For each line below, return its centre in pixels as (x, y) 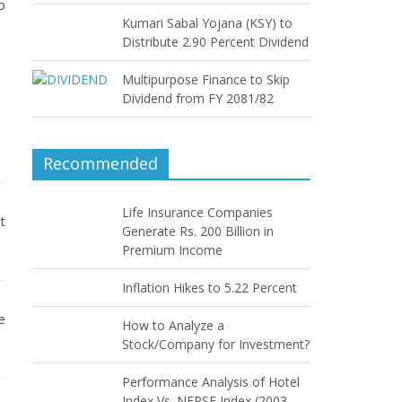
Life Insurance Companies (197, 212)
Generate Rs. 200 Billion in (198, 231)
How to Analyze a (173, 325)
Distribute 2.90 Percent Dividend (215, 42)
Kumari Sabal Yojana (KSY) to (207, 23)
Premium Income (172, 250)
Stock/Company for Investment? (216, 344)
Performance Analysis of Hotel (211, 382)
